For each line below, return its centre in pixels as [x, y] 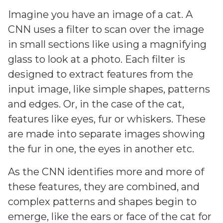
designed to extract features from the [101, 74]
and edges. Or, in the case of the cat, [96, 104]
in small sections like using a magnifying [107, 44]
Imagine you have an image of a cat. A [100, 14]
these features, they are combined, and [104, 187]
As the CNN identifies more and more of [106, 172]
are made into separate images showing [107, 134]
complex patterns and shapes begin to [102, 202]
